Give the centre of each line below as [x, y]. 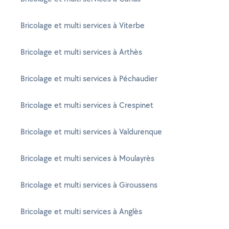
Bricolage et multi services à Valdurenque [91, 132]
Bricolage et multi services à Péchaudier [89, 78]
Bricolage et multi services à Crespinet [87, 105]
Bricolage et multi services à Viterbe [83, 25]
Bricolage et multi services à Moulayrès [87, 158]
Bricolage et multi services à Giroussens [89, 185]
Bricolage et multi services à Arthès [81, 52]
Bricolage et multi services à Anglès [81, 211]
